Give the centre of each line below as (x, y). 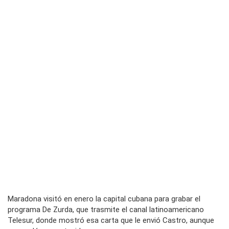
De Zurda (58, 210)
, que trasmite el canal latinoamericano (138, 210)
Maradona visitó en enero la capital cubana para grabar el (104, 199)
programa (25, 210)
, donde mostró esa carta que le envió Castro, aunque (123, 221)
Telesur (20, 221)
